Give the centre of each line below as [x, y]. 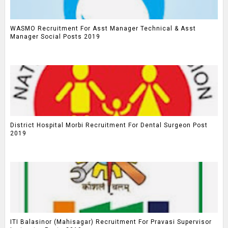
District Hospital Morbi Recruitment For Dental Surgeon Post [109, 125]
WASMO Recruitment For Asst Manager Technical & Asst [103, 29]
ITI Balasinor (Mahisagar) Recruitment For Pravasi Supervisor [111, 222]
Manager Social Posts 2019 [55, 37]
